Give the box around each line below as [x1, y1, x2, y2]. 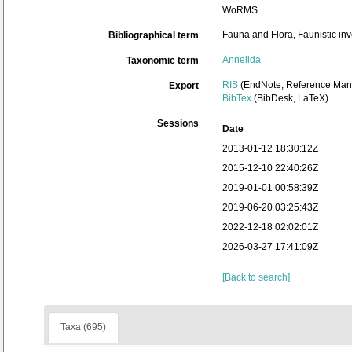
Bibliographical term [108, 30, 199, 41]
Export [169, 80, 199, 91]
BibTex [222, 93, 251, 104]
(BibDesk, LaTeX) [251, 93, 328, 104]
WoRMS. [222, 5, 260, 16]
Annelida [222, 54, 261, 65]
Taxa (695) [60, 321, 106, 332]
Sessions [157, 118, 199, 129]
